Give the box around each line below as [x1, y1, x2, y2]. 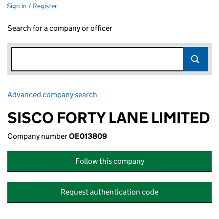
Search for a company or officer [7, 23, 112, 33]
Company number [7, 131, 69, 141]
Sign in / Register [7, 1, 57, 10]
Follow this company [75, 156, 144, 166]
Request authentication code [61, 187, 158, 197]
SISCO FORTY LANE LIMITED [7, 108, 210, 128]
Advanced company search [7, 90, 97, 99]
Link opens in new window [99, 90, 185, 99]
